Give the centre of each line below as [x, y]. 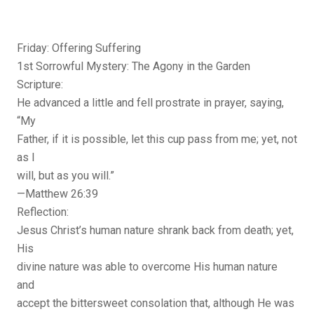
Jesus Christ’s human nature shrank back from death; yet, [155, 231]
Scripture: [40, 85]
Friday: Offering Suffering [79, 48]
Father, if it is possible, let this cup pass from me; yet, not [157, 139]
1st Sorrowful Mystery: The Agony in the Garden [134, 67]
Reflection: [43, 212]
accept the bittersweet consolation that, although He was [156, 303]
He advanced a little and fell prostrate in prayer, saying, [150, 103]
